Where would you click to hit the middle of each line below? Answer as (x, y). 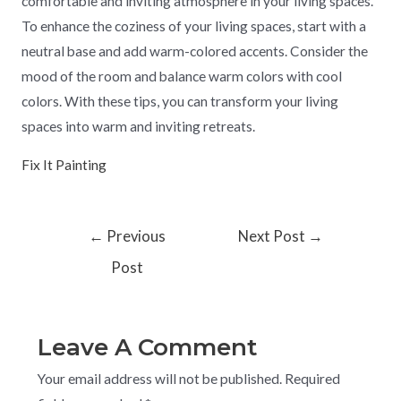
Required (312, 379)
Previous (135, 236)
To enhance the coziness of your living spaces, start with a (193, 26)
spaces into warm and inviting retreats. (138, 126)
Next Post (273, 236)
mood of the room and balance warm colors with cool (181, 76)
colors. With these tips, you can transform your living (179, 101)
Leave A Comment (147, 348)
